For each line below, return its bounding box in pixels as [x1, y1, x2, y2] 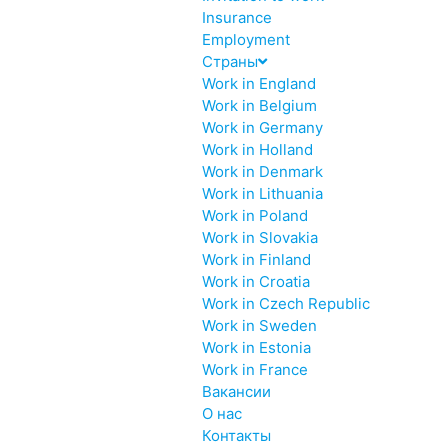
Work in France [201, 360, 308, 379]
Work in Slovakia [201, 228, 318, 247]
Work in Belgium [201, 96, 317, 115]
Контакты [201, 426, 271, 445]
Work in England [201, 74, 316, 93]
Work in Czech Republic [201, 294, 370, 313]
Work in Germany [201, 118, 323, 137]
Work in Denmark [201, 162, 323, 181]
